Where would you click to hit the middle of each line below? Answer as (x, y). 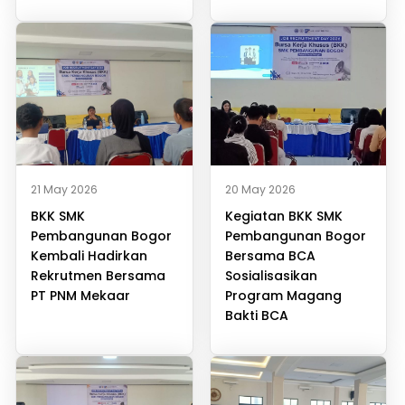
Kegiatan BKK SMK (283, 217)
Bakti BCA (256, 316)
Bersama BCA (270, 256)
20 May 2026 (260, 190)
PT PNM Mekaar (80, 296)
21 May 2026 (64, 190)
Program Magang (283, 296)
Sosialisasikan (271, 276)
